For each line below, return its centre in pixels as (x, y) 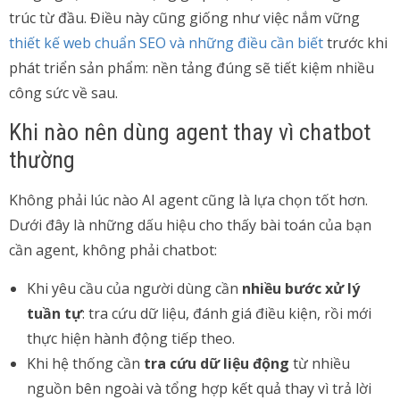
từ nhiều (320, 363)
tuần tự (54, 313)
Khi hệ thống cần (85, 363)
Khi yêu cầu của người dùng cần (134, 288)
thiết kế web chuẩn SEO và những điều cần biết (166, 43)
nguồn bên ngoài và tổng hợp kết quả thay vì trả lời (199, 388)
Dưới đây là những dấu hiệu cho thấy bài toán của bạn (190, 225)
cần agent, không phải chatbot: (113, 250)
